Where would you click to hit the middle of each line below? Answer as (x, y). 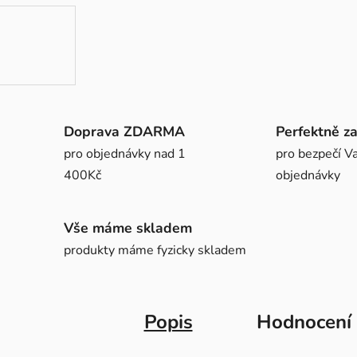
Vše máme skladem (128, 228)
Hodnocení (304, 322)
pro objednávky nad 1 (125, 154)
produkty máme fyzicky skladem (155, 251)
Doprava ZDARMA (124, 132)
